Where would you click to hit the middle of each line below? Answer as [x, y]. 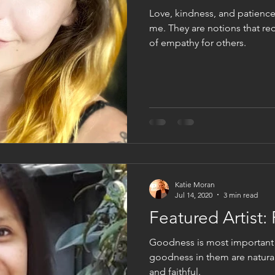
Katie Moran [195, 184]
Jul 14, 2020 [194, 195]
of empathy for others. [198, 43]
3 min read [241, 195]
